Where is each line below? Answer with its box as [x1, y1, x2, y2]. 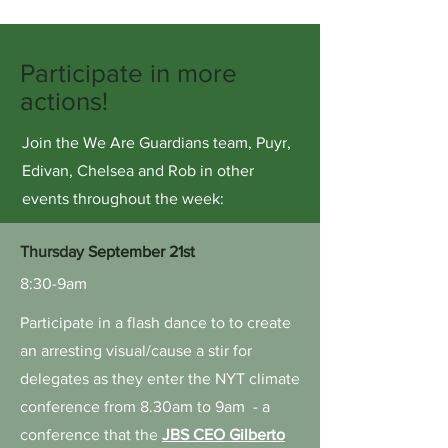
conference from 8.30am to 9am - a [20, 398, 270, 415]
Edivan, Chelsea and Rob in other [22, 162, 254, 179]
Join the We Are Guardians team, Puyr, [22, 134, 291, 151]
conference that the [20, 426, 162, 443]
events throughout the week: [22, 190, 224, 207]
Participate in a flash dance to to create [20, 314, 291, 331]
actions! [20, 87, 108, 115]
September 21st [88, 243, 195, 260]
